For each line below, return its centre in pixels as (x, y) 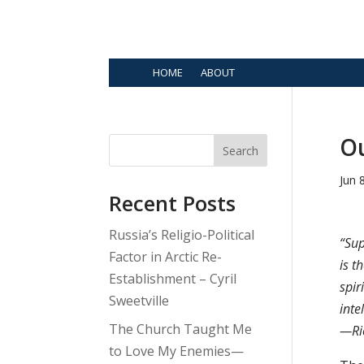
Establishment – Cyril (173, 279)
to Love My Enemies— (177, 351)
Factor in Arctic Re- (166, 257)
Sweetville (139, 301)
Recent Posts (173, 204)
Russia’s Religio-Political (182, 235)
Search (241, 151)
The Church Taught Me (181, 329)
